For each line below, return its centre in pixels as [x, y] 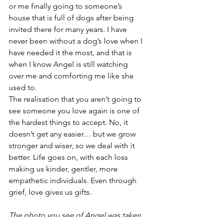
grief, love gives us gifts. [51, 192]
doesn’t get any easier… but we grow [73, 134]
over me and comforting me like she [72, 76]
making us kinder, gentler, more [64, 169]
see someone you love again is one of [75, 111]
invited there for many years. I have [69, 30]
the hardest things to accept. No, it [69, 123]
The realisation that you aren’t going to [76, 99]
